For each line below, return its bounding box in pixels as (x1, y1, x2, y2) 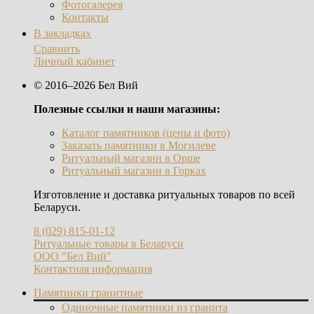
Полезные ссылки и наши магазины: (34, 103, 220, 116)
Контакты (62, 11, 109, 24)
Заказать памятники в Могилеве (62, 139, 216, 152)
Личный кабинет (34, 55, 115, 68)
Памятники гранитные (34, 287, 143, 299)
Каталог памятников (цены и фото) (62, 127, 230, 139)
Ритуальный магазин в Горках (62, 165, 206, 177)
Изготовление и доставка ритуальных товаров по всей (34, 189, 295, 201)
